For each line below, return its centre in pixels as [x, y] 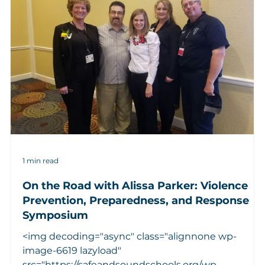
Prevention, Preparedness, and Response [136, 200]
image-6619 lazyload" [72, 250]
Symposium [56, 215]
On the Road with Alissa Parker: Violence [135, 185]
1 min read [41, 161]
